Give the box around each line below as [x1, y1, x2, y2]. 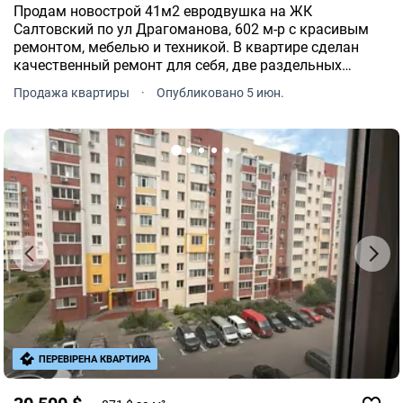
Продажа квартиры [13, 85, 132, 101]
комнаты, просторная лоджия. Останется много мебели [13, 75, 390, 93]
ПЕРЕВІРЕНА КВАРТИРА [39, 354, 150, 366]
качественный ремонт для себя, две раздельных [13, 57, 342, 75]
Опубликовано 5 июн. [157, 85, 284, 101]
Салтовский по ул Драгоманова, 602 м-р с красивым [13, 21, 369, 39]
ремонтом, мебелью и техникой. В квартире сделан [13, 39, 359, 57]
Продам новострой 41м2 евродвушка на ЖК [13, 3, 184, 21]
